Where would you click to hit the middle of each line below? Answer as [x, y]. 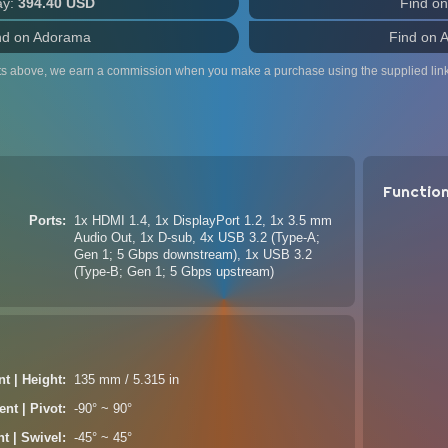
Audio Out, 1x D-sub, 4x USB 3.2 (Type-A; [197, 238]
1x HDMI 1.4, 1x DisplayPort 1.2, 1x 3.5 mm [203, 221]
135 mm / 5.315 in [152, 380]
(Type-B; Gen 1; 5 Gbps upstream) [174, 272]
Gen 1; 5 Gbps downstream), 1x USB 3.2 [193, 255]
